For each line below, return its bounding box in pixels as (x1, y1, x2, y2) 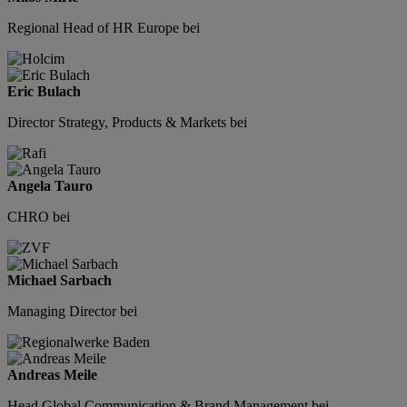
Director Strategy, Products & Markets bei (7, 114, 247, 131)
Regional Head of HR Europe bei (7, 20, 200, 36)
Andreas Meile (7, 367, 97, 383)
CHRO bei (7, 209, 70, 225)
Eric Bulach (7, 84, 81, 100)
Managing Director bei (7, 303, 137, 320)
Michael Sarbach (7, 273, 112, 289)
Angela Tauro (7, 178, 93, 194)
